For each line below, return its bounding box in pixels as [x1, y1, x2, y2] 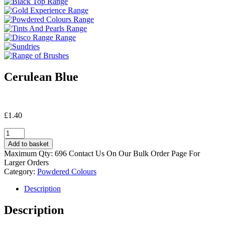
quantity [4, 145, 29, 154]
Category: [4, 167, 37, 176]
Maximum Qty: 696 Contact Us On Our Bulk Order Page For [4, 149, 200, 158]
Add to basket [8, 140, 49, 148]
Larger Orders [4, 158, 49, 167]
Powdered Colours [37, 167, 96, 176]
